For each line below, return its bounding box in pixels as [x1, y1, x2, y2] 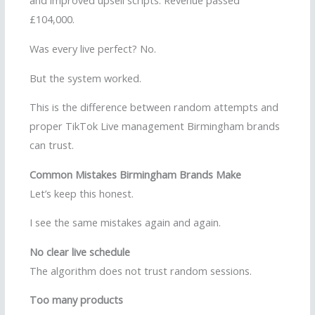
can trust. [30, 138, 74, 153]
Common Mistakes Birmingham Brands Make [30, 167, 241, 181]
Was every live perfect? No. [30, 41, 156, 56]
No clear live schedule [30, 244, 130, 259]
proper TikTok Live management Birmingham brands [30, 119, 280, 134]
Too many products [30, 292, 123, 307]
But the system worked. [30, 70, 141, 85]
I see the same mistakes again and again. [30, 215, 221, 230]
